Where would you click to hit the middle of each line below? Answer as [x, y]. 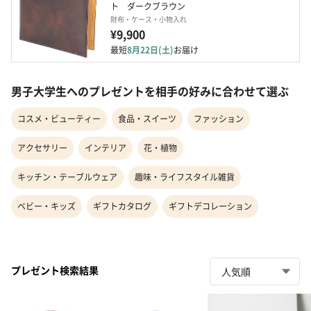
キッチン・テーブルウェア [67, 177]
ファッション [219, 119]
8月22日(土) [150, 50]
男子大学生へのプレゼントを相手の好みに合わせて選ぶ [150, 91]
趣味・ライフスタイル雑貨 [185, 177]
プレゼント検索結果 [55, 270]
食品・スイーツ [147, 119]
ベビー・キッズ [47, 206]
